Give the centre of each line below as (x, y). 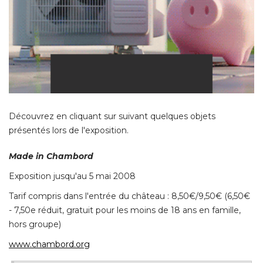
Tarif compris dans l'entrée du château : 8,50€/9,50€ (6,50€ (129, 196)
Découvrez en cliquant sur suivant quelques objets (112, 117)
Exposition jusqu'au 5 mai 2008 (72, 176)
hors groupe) (35, 225)
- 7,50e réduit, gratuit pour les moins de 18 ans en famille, (125, 210)
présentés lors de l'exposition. (69, 131)
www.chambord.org (49, 245)
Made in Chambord (51, 156)
